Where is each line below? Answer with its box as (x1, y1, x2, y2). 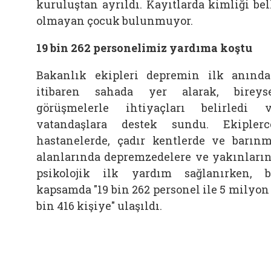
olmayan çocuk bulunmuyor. (36, 13, 193, 28)
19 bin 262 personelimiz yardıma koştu (36, 40, 252, 55)
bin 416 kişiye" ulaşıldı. (36, 198, 162, 213)
